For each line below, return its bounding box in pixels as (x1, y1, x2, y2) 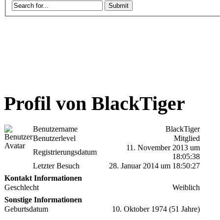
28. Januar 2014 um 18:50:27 (109, 162, 200, 170)
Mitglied (174, 134, 200, 143)
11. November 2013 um (126, 143, 200, 152)
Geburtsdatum (4, 205, 48, 214)
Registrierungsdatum (33, 148, 97, 157)
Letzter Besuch (33, 162, 80, 170)
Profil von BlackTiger (4, 92, 185, 115)
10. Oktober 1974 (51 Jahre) (112, 205, 200, 214)
